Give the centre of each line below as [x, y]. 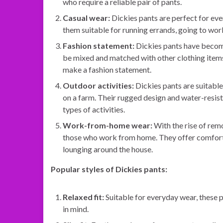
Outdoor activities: [98, 85]
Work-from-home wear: [108, 125]
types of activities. [94, 109]
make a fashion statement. [107, 69]
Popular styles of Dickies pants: [109, 169]
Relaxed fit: [83, 197]
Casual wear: [86, 18]
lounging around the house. [108, 149]
